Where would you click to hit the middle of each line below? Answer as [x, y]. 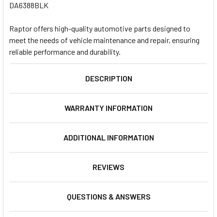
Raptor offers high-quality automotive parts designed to [100, 28]
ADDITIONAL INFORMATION [108, 137]
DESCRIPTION [108, 78]
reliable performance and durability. [65, 51]
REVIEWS [108, 167]
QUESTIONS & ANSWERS [108, 196]
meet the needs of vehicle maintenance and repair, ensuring [104, 40]
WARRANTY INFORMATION [108, 108]
